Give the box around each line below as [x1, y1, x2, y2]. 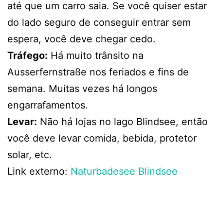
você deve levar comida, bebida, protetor [7, 132, 197, 145]
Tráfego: [7, 50, 48, 62]
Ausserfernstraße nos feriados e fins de [7, 66, 189, 78]
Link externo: [7, 165, 71, 178]
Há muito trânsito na [48, 50, 144, 62]
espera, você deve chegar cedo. [7, 33, 156, 45]
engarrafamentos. [7, 99, 88, 111]
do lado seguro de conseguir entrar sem [7, 17, 191, 29]
